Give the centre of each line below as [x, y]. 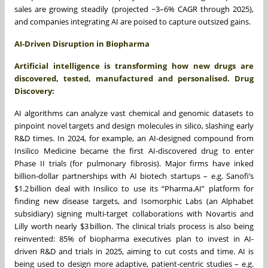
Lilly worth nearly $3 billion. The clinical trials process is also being [134, 226]
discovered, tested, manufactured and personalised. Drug [134, 78]
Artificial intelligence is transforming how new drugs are [134, 66]
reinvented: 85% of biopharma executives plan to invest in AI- [134, 238]
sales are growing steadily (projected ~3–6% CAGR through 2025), [134, 9]
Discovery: [34, 91]
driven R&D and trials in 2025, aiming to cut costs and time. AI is [134, 251]
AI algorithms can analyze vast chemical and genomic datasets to [134, 113]
